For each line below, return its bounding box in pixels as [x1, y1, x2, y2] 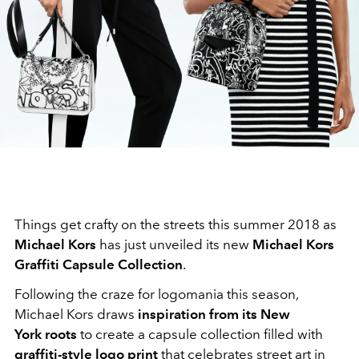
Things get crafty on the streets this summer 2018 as [14, 216, 337, 232]
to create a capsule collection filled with [77, 326, 323, 342]
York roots [14, 326, 77, 342]
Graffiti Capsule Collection [14, 256, 183, 272]
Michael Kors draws [14, 306, 138, 322]
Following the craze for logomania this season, [14, 286, 298, 302]
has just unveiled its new [96, 236, 252, 252]
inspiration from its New [138, 306, 290, 322]
